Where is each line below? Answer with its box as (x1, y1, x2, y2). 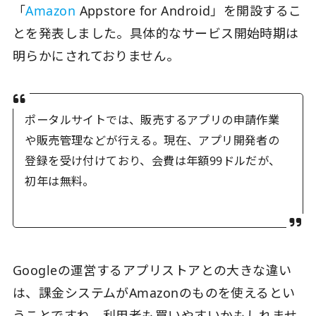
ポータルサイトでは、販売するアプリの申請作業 (25, 112, 280, 128)
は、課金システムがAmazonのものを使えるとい (12, 284, 296, 301)
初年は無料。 (25, 174, 95, 190)
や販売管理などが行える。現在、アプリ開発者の (25, 133, 280, 149)
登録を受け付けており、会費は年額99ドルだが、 (25, 153, 281, 169)
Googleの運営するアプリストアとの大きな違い (12, 261, 292, 279)
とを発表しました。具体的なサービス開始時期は (12, 25, 299, 42)
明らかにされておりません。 (12, 47, 180, 65)
